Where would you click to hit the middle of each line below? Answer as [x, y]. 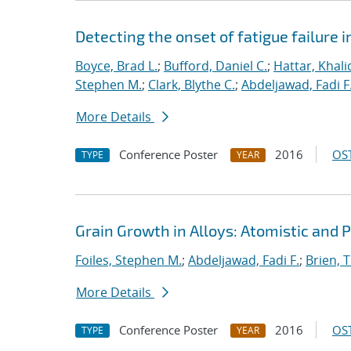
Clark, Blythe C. [192, 85]
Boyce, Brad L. [116, 66]
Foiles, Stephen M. [128, 260]
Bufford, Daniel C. [215, 66]
